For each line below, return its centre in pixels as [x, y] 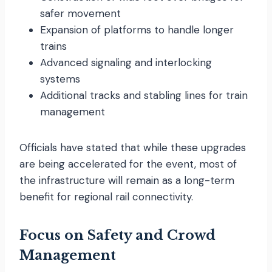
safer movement [80, 13]
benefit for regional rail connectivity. [106, 196]
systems [60, 79]
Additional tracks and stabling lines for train [144, 95]
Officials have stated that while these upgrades [133, 147]
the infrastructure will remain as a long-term [127, 180]
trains [53, 46]
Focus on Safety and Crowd [117, 235]
